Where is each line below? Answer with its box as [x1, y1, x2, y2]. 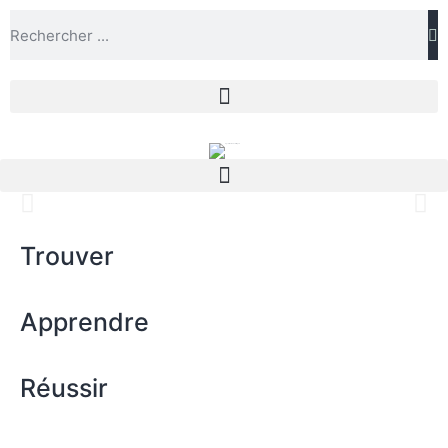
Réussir [20, 373, 108, 403]
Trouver [20, 241, 114, 271]
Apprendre [20, 307, 149, 337]
